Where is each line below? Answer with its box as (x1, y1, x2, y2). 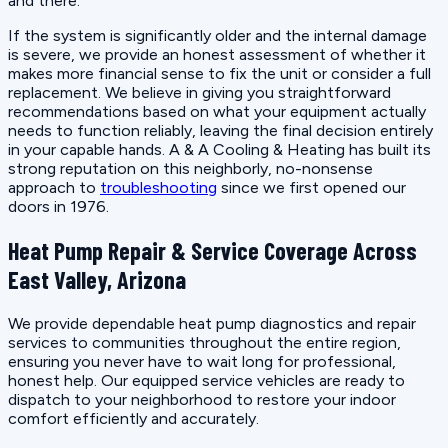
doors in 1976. (8, 196, 109, 216)
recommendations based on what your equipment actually (8, 101, 426, 121)
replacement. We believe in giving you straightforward (8, 82, 391, 102)
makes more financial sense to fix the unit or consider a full (8, 63, 431, 83)
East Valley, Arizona (8, 264, 186, 294)
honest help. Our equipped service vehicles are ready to (8, 370, 405, 390)
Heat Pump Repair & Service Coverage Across (8, 235, 417, 265)
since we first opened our (217, 177, 406, 197)
